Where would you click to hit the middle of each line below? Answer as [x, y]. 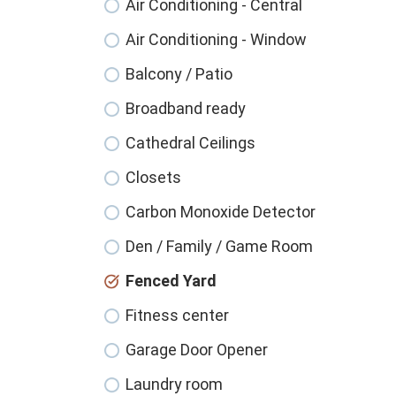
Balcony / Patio [179, 74]
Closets [153, 178]
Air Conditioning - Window [216, 40]
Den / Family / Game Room [219, 247]
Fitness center [177, 316]
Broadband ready [186, 109]
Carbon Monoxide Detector [221, 212]
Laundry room [174, 385]
